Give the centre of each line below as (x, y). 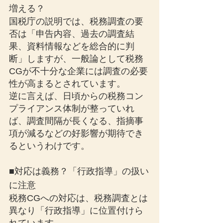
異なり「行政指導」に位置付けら (76, 211)
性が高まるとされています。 (67, 84)
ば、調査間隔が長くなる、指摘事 (76, 121)
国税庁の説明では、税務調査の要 (76, 21)
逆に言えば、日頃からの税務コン (76, 96)
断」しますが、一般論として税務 (76, 59)
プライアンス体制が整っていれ (72, 109)
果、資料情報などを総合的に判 (72, 46)
